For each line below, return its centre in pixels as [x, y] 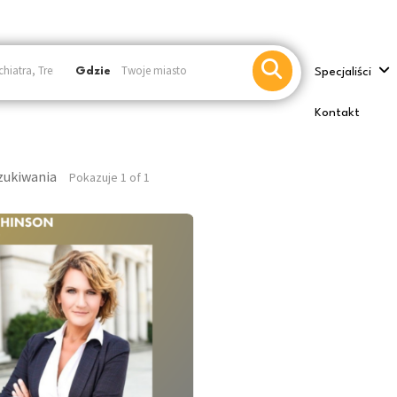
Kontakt [337, 113]
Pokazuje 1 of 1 [109, 177]
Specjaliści [343, 72]
